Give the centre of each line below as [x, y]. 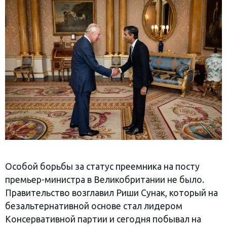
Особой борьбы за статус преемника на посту [102, 167]
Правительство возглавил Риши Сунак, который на [111, 193]
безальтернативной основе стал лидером [94, 206]
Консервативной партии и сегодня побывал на [103, 219]
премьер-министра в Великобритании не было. [105, 180]
